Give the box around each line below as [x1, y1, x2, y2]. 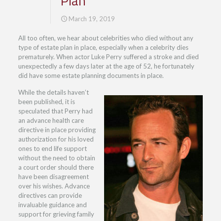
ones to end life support [18, 145, 87, 152]
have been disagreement [18, 173, 89, 181]
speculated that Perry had [18, 107, 93, 115]
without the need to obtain [18, 154, 95, 162]
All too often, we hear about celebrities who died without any [18, 34, 193, 42]
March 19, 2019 [69, 15, 115, 23]
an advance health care [18, 116, 84, 124]
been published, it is [18, 98, 75, 106]
